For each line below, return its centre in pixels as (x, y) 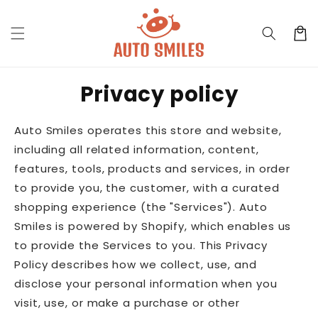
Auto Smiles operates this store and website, (148, 131)
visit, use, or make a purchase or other (127, 303)
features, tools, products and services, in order (153, 169)
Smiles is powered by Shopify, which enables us (153, 226)
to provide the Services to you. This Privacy (141, 246)
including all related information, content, (137, 150)
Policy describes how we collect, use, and (136, 265)
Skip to (39, 10)
